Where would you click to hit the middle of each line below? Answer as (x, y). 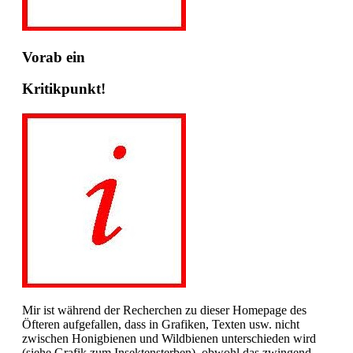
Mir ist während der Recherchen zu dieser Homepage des (164, 310)
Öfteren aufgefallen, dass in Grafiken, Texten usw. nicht (161, 325)
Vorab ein (54, 57)
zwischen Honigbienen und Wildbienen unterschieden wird (169, 339)
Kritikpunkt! (64, 89)
